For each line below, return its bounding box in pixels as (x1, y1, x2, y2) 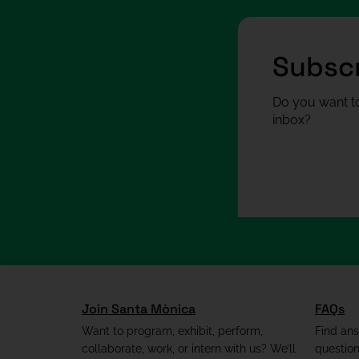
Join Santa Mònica (82, 301, 196, 318)
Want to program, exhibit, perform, (82, 325, 263, 338)
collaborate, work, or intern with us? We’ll (82, 342, 296, 356)
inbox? (272, 112, 311, 128)
